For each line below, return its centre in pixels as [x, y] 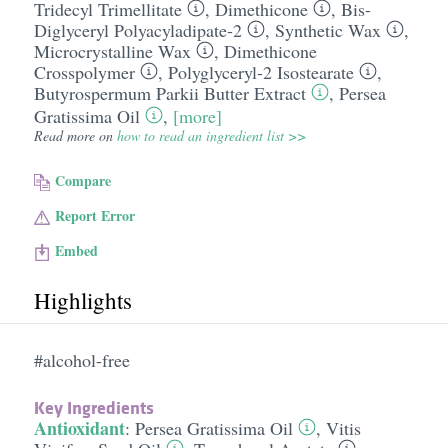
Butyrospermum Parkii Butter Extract [169, 93]
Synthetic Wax [327, 30]
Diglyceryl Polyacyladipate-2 [137, 30]
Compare [83, 180]
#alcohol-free [81, 360]
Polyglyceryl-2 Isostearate [260, 72]
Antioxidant [79, 428]
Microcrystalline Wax [112, 51]
